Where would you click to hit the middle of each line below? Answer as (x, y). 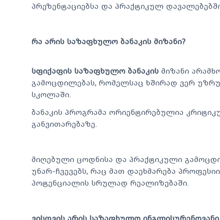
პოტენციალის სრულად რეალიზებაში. (110, 183)
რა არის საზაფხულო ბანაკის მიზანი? (108, 41)
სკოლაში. (51, 94)
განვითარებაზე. (64, 124)
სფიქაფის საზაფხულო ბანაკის (95, 71)
